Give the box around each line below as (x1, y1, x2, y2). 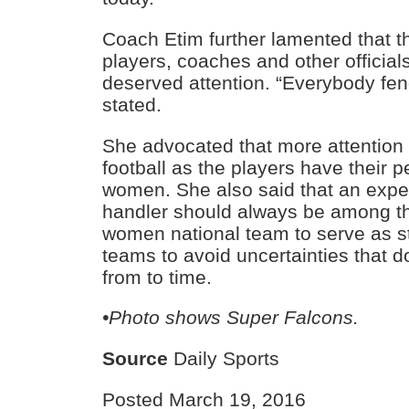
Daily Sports (168, 348, 280, 370)
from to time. (102, 266, 213, 288)
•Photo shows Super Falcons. (102, 307, 360, 329)
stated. (102, 93, 163, 115)
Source (102, 348, 169, 370)
